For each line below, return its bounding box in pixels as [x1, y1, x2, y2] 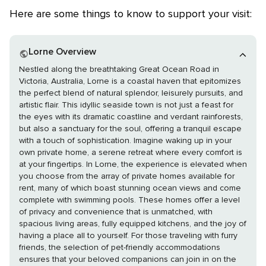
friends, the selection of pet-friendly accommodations [19, 242, 220, 253]
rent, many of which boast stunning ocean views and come [19, 183, 241, 194]
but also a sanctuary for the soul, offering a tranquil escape [19, 123, 242, 134]
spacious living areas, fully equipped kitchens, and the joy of [19, 218, 246, 229]
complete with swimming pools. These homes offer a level [19, 195, 240, 205]
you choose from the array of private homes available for [19, 171, 235, 182]
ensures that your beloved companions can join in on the [19, 254, 236, 265]
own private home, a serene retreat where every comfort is [19, 147, 242, 158]
